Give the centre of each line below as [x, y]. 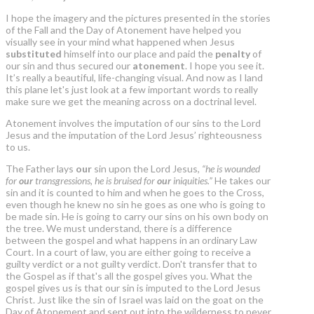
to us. [18, 147]
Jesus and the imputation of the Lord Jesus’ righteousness [134, 135]
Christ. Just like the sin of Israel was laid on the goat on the [135, 300]
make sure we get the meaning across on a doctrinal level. [131, 102]
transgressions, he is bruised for [95, 181]
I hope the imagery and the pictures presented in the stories [138, 18]
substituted [34, 54]
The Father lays [41, 169]
